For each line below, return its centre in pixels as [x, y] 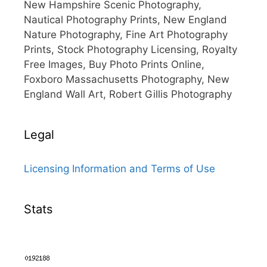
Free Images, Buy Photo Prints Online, [114, 65]
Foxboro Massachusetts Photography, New [127, 80]
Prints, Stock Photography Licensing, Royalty [131, 50]
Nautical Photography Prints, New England [125, 20]
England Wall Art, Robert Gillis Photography [128, 94]
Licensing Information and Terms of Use [119, 169]
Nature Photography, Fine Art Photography [126, 35]
